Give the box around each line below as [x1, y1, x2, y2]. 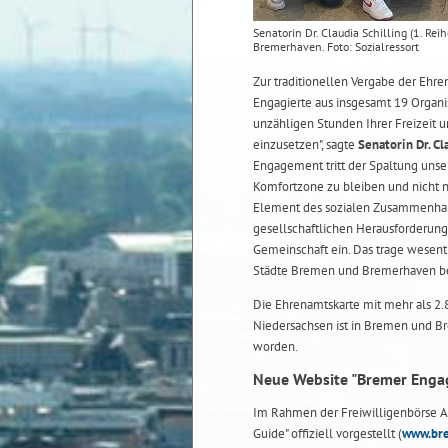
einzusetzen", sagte [253, 135, 358, 153]
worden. [253, 337, 298, 355]
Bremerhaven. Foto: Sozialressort [253, 38, 419, 54]
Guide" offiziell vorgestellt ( [253, 424, 402, 442]
